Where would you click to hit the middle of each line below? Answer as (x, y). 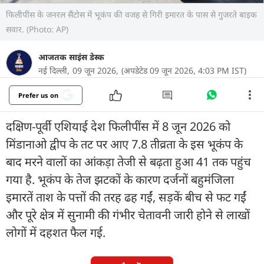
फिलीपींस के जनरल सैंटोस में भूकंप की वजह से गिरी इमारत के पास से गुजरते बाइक (131, 14)
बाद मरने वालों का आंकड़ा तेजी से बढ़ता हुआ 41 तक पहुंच (128, 161)
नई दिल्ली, (54, 70)
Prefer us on (38, 95)
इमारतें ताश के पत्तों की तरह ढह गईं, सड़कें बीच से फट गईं (126, 197)
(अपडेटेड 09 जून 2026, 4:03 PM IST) (184, 70)
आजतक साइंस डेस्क (71, 57)
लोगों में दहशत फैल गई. (56, 232)
